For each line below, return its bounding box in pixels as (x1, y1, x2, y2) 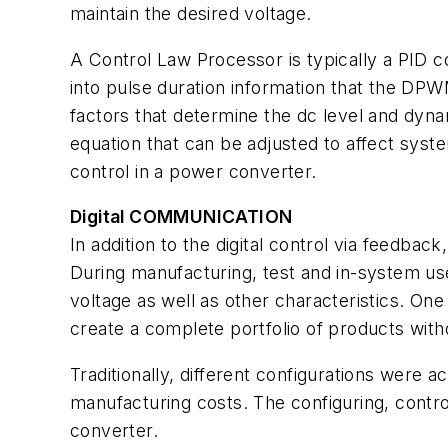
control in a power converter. (70, 160, 317, 182)
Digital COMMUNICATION (70, 206, 293, 228)
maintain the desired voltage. (70, 3, 312, 25)
